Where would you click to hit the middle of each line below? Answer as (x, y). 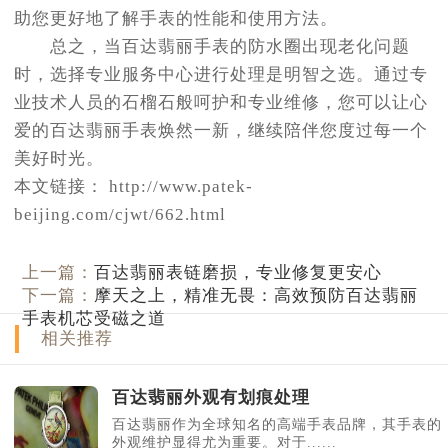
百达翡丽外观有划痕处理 (211, 398)
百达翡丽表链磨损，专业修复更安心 (238, 272)
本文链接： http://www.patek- (133, 186)
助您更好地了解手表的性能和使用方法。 (176, 18)
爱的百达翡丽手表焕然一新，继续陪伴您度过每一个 (221, 130)
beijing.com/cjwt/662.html (120, 214)
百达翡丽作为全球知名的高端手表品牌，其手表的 (277, 425)
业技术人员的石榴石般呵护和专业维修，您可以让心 (221, 102)
